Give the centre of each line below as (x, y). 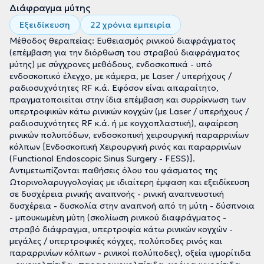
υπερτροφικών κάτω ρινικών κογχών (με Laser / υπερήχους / (129, 111)
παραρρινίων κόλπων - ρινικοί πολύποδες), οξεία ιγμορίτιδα (130, 253)
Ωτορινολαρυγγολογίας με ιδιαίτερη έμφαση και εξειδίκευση (129, 182)
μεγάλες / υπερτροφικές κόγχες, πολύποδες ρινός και (116, 241)
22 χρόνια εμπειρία (131, 25)
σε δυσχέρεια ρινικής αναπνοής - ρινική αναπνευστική (117, 194)
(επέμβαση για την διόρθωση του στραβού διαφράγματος (125, 52)
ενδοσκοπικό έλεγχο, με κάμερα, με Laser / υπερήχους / (121, 76)
